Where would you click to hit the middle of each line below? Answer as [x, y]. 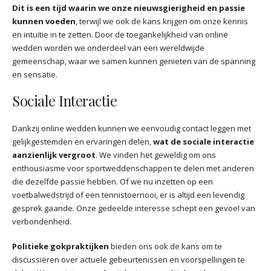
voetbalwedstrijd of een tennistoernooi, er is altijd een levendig [128, 195]
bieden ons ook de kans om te [165, 246]
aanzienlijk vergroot [54, 155]
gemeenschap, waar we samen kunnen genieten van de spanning [134, 61]
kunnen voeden [44, 21]
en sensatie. [35, 75]
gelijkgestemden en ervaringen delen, [83, 142]
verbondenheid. [42, 222]
